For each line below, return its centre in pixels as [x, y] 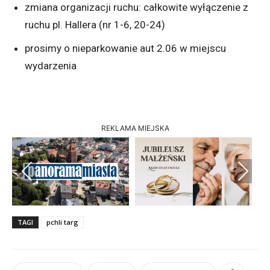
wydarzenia [51, 66]
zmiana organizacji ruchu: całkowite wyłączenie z [137, 8]
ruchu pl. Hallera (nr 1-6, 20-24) [95, 25]
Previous [38, 171]
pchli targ [62, 222]
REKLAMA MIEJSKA [135, 128]
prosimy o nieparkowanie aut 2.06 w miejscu [125, 49]
